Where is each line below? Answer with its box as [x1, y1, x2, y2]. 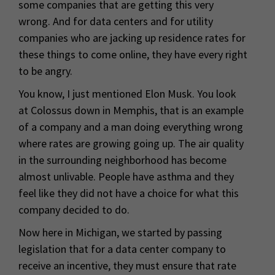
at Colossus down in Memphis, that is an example [18, 103, 244, 118]
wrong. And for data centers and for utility [18, 14, 213, 29]
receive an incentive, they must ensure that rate [18, 258, 236, 273]
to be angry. [18, 64, 72, 79]
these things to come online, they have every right [18, 47, 247, 62]
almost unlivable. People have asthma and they [18, 169, 234, 184]
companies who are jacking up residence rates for [18, 31, 246, 45]
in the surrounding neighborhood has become [18, 153, 227, 168]
